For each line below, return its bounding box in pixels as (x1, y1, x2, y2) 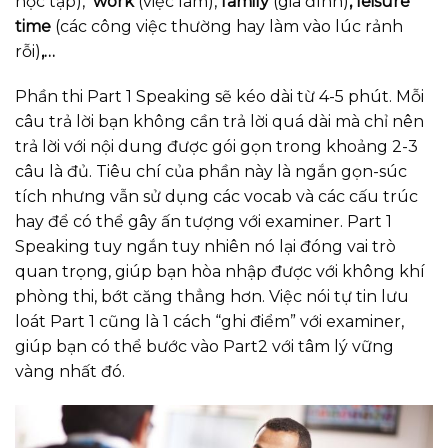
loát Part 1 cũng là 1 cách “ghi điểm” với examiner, (15, 312, 404, 332)
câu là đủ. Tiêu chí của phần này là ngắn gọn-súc (15, 162, 407, 182)
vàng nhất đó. (15, 362, 125, 382)
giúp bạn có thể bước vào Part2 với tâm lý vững (15, 337, 394, 357)
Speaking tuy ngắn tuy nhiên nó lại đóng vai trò (15, 237, 396, 257)
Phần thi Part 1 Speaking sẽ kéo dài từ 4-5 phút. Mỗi (15, 87, 424, 107)
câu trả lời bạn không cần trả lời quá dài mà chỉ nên (15, 112, 424, 132)
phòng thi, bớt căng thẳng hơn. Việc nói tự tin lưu (15, 287, 409, 307)
